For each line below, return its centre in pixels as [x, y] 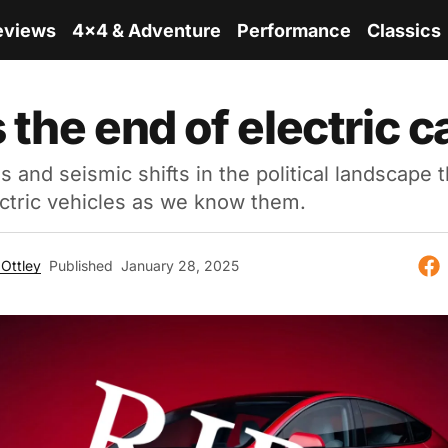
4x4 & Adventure [146, 30]
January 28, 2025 [179, 265]
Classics [404, 30]
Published [80, 265]
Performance [294, 30]
